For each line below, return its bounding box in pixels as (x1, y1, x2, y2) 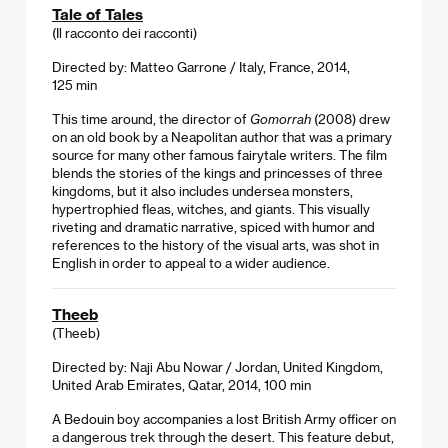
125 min (52, 76, 97, 92)
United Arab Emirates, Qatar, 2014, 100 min (52, 376, 311, 392)
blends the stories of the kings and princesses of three (52, 164, 383, 180)
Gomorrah (250, 110, 311, 126)
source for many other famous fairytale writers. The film (52, 146, 387, 162)
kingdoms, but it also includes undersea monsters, (52, 182, 353, 198)
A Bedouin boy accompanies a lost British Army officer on (52, 410, 396, 426)
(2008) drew (311, 110, 390, 126)
